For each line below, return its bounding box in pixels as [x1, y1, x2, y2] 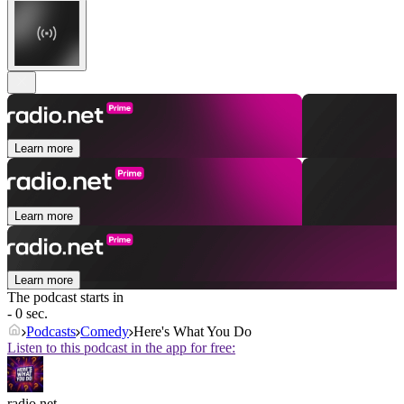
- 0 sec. [7, 306, 48, 322]
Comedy [80, 324, 129, 340]
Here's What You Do [133, 324, 252, 340]
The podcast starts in [7, 289, 124, 306]
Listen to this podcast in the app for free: [7, 340, 235, 356]
